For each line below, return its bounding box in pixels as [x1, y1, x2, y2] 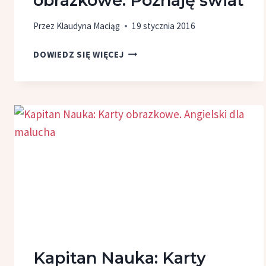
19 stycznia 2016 [132, 20, 196, 31]
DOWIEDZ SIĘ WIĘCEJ [33, 48, 124, 60]
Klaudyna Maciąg [56, 20, 121, 31]
